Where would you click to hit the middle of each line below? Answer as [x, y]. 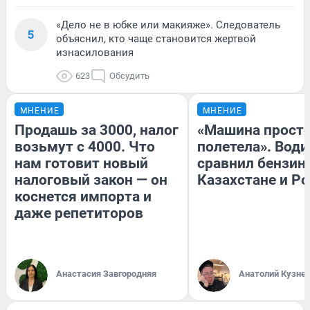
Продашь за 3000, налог [97, 130]
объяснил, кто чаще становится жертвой [156, 38]
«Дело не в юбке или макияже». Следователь [168, 25]
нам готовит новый [81, 163]
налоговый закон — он [91, 180]
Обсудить [129, 75]
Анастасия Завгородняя [106, 273]
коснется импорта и [83, 196]
